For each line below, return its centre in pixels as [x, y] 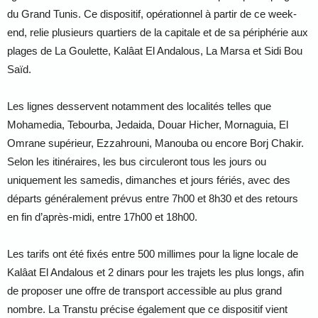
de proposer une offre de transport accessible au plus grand [144, 291]
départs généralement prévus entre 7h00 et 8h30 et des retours [153, 198]
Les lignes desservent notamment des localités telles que [139, 106]
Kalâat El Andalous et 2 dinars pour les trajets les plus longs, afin [155, 272]
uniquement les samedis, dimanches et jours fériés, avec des [149, 180]
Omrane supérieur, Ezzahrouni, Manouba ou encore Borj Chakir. [155, 143]
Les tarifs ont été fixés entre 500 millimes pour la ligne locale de [153, 254]
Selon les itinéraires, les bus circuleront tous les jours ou [137, 161]
